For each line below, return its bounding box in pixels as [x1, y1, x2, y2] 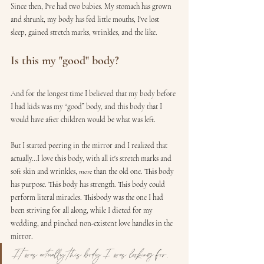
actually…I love [11, 154, 55, 163]
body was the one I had [96, 193, 165, 202]
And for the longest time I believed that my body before [11, 89, 177, 98]
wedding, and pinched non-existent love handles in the [11, 219, 174, 228]
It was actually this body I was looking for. [12, 247, 171, 263]
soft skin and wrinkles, [11, 167, 79, 176]
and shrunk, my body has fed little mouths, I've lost [11, 15, 161, 24]
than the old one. [92, 167, 144, 176]
